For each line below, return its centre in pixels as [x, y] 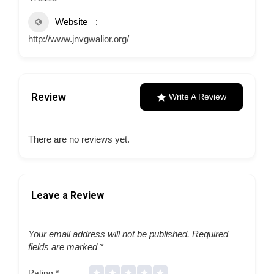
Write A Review [198, 97]
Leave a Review [68, 195]
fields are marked [64, 247]
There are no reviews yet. [79, 139]
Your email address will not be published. [109, 234]
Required [209, 234]
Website [71, 22]
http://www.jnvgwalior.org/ [79, 39]
